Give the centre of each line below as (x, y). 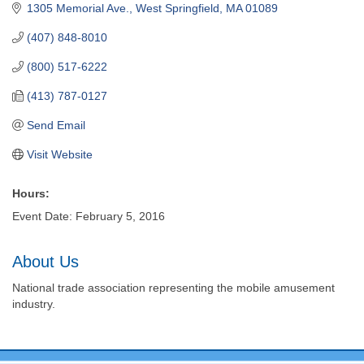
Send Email (56, 125)
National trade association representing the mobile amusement (173, 287)
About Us (45, 261)
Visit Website (59, 154)
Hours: (31, 193)
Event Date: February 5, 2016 (89, 216)
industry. (34, 303)
